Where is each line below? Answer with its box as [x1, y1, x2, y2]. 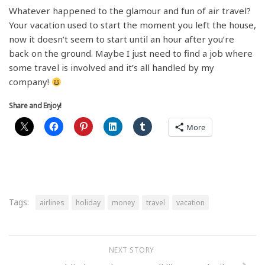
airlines [40, 198, 64, 208]
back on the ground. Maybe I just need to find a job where [9, 47, 253, 60]
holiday [76, 198, 101, 208]
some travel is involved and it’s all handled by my [9, 62, 214, 74]
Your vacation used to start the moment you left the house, [9, 19, 256, 31]
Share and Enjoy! [9, 101, 62, 111]
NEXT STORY [108, 245, 157, 256]
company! [9, 76, 51, 88]
